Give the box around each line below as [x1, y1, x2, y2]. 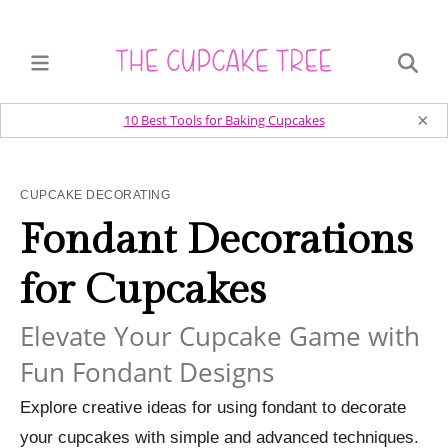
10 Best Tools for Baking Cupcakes [123, 111, 325, 129]
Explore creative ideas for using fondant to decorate [20, 398, 406, 417]
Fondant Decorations [20, 216, 413, 265]
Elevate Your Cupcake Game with [20, 318, 420, 354]
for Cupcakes [20, 266, 266, 315]
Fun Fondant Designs [20, 354, 274, 390]
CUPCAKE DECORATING [20, 188, 170, 202]
